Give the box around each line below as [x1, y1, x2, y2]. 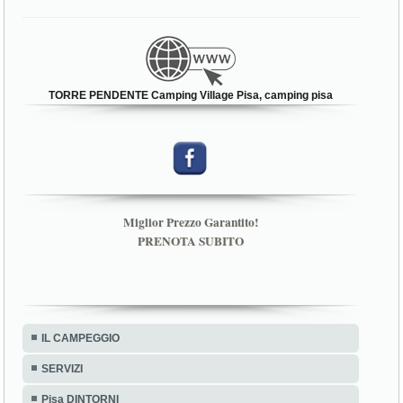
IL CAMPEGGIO [41, 331, 121, 345]
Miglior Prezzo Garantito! [123, 212, 259, 231]
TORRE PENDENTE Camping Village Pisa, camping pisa [49, 88, 334, 102]
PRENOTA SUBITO [138, 231, 245, 250]
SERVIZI [41, 362, 84, 375]
